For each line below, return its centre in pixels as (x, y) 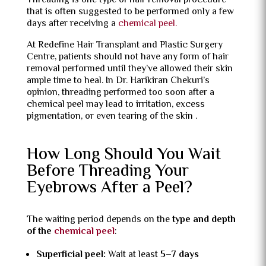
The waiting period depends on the (99, 220)
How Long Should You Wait (123, 155)
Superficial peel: (71, 255)
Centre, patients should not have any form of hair (127, 57)
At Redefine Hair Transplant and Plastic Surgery (124, 45)
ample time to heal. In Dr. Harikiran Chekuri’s (118, 81)
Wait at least (133, 255)
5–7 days (179, 255)
